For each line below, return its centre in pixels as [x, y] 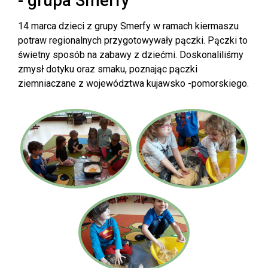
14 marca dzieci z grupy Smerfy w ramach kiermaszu [128, 26]
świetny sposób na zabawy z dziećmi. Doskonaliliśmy [131, 55]
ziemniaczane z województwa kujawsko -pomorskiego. [133, 83]
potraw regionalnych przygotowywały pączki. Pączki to [133, 40]
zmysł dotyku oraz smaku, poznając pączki [108, 69]
